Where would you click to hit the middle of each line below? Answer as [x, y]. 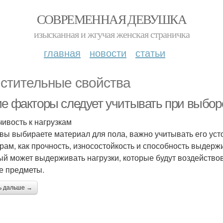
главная [62, 53]
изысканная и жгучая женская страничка [111, 34]
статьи [150, 53]
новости [108, 53]
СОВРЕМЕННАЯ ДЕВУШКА [111, 19]
